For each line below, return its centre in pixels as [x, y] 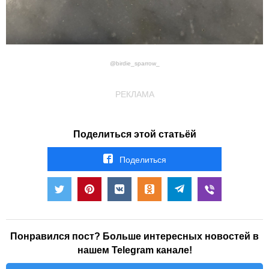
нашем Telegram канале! [134, 250]
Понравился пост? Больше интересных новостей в [134, 236]
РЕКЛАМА [134, 94]
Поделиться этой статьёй [134, 134]
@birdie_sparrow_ [134, 63]
